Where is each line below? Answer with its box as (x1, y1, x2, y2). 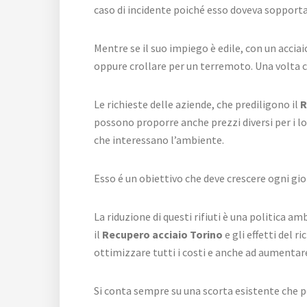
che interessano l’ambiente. (94, 133, 224, 147)
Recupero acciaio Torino (102, 228, 223, 242)
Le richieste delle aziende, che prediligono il (94, 97, 300, 112)
